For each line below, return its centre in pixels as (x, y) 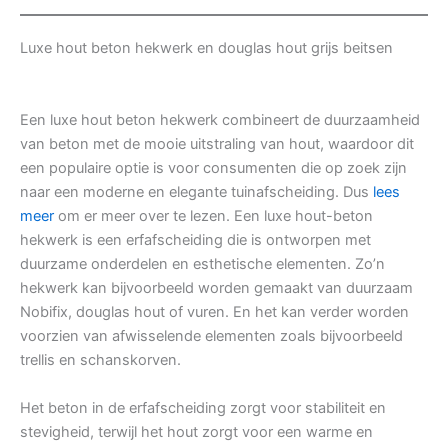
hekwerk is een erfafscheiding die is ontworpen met (195, 240)
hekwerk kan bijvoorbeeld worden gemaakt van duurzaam (216, 288)
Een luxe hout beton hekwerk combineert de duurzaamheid (220, 120)
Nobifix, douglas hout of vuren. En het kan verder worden (214, 312)
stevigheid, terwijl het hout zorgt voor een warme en (196, 432)
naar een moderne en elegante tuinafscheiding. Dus (196, 192)
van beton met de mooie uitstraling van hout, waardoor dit (217, 144)
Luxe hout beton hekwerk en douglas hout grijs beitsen (206, 48)
